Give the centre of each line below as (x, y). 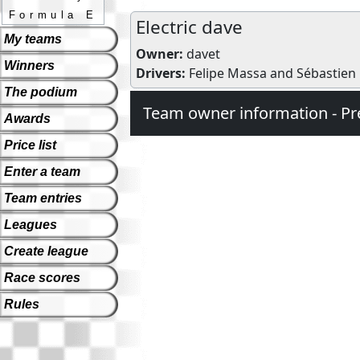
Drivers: (161, 73)
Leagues (31, 224)
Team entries (43, 198)
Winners (29, 65)
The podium (41, 92)
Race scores (42, 277)
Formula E (53, 14)
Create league (46, 251)
